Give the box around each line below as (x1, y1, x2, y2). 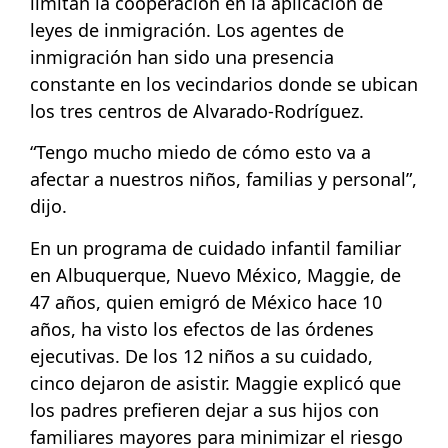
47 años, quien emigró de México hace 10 (30, 289, 382, 314)
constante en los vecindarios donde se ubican (30, 71, 418, 96)
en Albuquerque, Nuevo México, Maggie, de (30, 262, 401, 287)
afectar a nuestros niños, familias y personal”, (30, 167, 417, 192)
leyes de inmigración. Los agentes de (30, 17, 344, 42)
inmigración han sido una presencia (30, 44, 334, 69)
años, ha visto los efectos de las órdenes (30, 316, 374, 341)
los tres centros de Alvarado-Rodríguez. (30, 98, 364, 123)
